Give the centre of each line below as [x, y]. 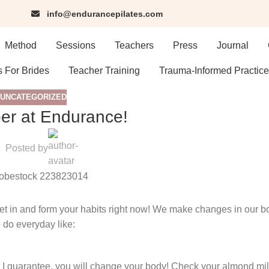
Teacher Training [104, 71]
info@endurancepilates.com [105, 14]
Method [20, 45]
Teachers [134, 45]
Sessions [75, 45]
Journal [232, 45]
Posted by [26, 148]
